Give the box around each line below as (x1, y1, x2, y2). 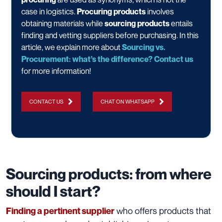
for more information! (21, 66, 91, 76)
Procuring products (75, 6, 146, 17)
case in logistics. (21, 6, 75, 17)
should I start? (6, 182, 101, 201)
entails (169, 18, 193, 29)
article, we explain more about (21, 42, 122, 53)
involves (146, 6, 174, 17)
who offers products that (114, 205, 211, 217)
